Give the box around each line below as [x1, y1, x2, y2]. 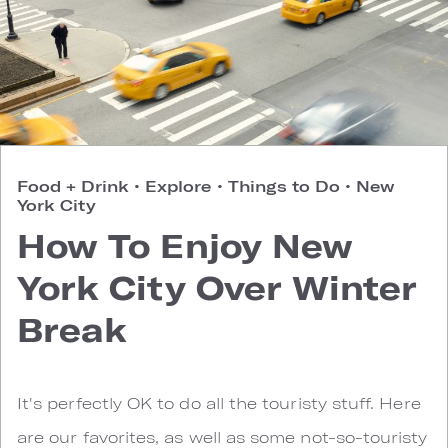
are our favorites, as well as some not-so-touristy [17, 427, 428, 446]
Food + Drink [17, 176, 134, 195]
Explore [140, 176, 217, 195]
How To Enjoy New [17, 225, 354, 265]
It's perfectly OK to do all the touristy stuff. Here [17, 393, 421, 412]
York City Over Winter [17, 267, 418, 307]
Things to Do [222, 176, 345, 195]
